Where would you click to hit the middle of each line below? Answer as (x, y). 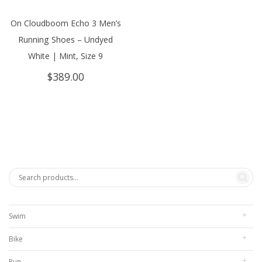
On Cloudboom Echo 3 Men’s (65, 23)
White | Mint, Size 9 (65, 56)
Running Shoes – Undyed (65, 39)
